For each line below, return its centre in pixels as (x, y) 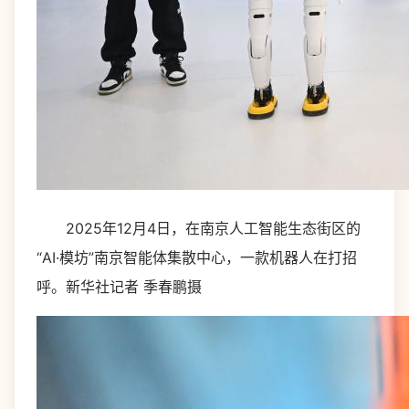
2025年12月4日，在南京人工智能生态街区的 (199, 228)
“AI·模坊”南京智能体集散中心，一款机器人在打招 (197, 257)
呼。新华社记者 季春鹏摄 (119, 287)
